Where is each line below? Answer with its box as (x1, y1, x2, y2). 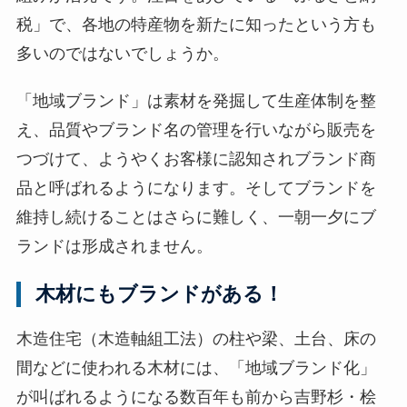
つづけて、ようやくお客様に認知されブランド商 (15, 150, 376, 169)
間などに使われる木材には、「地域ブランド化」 (15, 359, 376, 378)
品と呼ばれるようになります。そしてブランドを (15, 179, 376, 198)
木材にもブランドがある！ (35, 283, 284, 306)
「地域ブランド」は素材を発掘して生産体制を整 (15, 92, 376, 111)
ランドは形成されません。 (15, 237, 213, 256)
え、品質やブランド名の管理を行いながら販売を (15, 121, 376, 140)
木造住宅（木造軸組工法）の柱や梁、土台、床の (15, 330, 376, 349)
